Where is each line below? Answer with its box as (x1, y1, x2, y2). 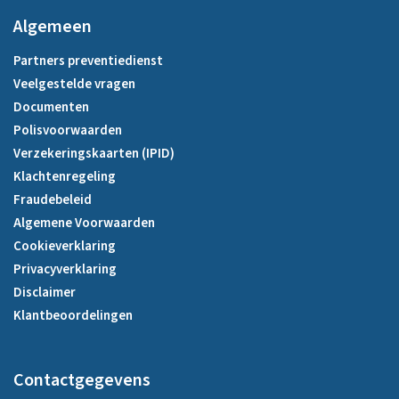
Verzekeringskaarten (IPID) (13, 143, 175, 163)
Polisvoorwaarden (13, 120, 122, 140)
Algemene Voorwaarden (13, 213, 155, 232)
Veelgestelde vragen (13, 74, 135, 94)
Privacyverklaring (13, 259, 117, 279)
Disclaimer (13, 282, 76, 302)
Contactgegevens (13, 367, 151, 393)
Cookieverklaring (13, 236, 116, 256)
